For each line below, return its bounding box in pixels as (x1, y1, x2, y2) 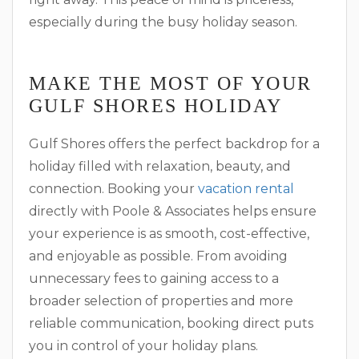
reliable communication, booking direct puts (29, 315, 313, 331)
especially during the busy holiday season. (29, 14, 297, 30)
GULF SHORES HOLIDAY (29, 95, 283, 116)
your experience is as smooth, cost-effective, (29, 225, 309, 241)
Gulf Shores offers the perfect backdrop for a (29, 135, 320, 151)
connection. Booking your (29, 180, 198, 196)
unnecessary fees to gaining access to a (29, 270, 279, 286)
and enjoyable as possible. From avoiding (29, 248, 288, 264)
